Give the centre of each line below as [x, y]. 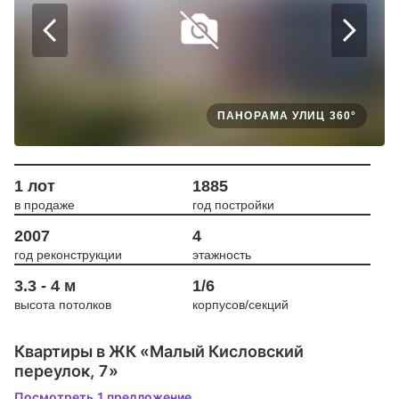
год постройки [233, 204]
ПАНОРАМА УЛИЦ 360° [287, 115]
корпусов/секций [240, 304]
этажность [222, 254]
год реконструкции [68, 254]
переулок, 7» [66, 370]
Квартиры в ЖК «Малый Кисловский [159, 351]
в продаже [45, 204]
